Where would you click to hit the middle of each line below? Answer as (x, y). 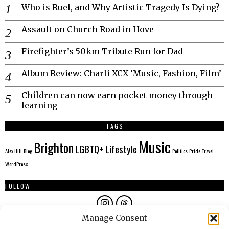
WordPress (17, 163)
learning (39, 105)
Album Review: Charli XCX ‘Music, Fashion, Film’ (121, 73)
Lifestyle (121, 149)
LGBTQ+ (89, 149)
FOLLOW (18, 186)
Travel (208, 151)
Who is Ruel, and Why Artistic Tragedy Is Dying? (121, 7)
